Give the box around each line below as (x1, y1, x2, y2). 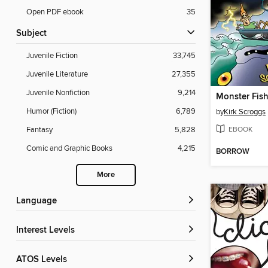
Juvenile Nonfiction (26, 88, 90, 98)
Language (21, 196, 57, 207)
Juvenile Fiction (26, 51, 78, 61)
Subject (22, 28, 47, 39)
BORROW (216, 147, 249, 157)
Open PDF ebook (26, 7, 84, 17)
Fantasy (26, 125, 53, 135)
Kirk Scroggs (224, 107, 266, 117)
